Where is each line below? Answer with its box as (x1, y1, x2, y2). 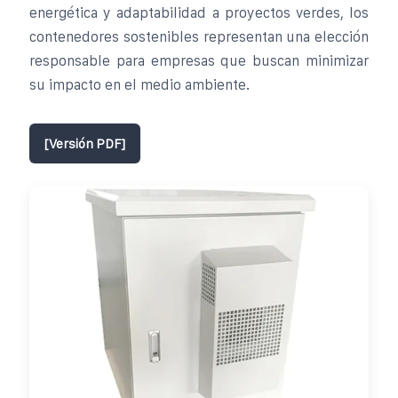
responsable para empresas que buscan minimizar (29, 52, 369, 68)
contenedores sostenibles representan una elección (29, 28, 369, 44)
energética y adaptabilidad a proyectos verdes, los (29, 4, 369, 20)
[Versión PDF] (44, 135, 125, 151)
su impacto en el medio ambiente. (29, 76, 250, 92)
